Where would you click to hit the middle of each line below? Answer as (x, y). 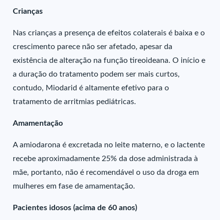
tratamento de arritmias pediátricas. (75, 102)
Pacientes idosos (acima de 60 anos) (75, 208)
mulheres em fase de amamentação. (74, 186)
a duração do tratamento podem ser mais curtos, (96, 74)
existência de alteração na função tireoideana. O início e (109, 60)
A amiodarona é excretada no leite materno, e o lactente (109, 145)
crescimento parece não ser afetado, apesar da (93, 47)
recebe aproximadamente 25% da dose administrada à (106, 159)
